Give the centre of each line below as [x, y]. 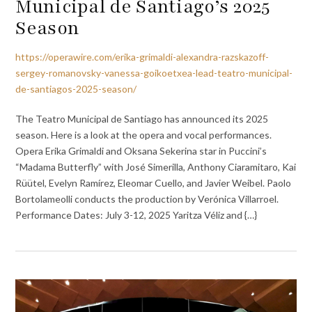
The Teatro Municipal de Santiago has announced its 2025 [142, 118]
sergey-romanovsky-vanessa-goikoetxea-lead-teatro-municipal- [154, 73]
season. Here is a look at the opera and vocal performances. [144, 134]
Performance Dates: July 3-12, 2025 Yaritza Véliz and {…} [136, 214]
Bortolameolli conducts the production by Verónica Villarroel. [147, 198]
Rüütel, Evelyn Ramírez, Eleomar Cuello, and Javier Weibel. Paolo [154, 182]
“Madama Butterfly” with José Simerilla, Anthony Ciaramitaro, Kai [156, 166]
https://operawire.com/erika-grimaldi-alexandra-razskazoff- [142, 57]
